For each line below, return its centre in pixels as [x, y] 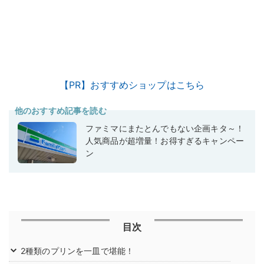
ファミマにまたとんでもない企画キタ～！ [165, 128]
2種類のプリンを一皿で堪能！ [77, 251]
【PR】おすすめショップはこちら [132, 85]
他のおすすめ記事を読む [61, 111]
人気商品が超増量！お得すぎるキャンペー [165, 141]
